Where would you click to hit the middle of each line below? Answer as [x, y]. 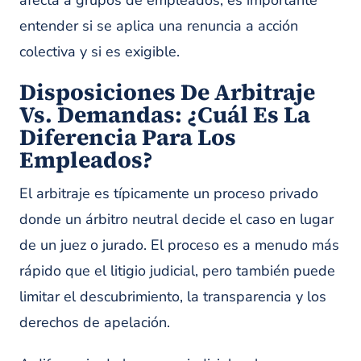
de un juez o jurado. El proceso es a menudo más [179, 245]
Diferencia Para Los [128, 137]
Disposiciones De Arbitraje [167, 92]
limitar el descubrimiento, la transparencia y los [173, 297]
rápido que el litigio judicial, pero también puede [177, 271]
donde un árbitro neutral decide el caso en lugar [176, 219]
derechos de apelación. [95, 322]
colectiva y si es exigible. [100, 52]
